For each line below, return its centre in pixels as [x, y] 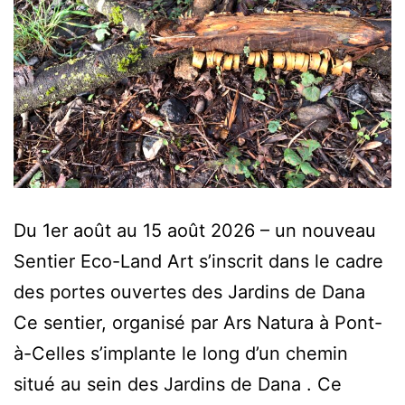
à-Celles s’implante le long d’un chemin [181, 353]
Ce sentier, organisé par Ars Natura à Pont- [198, 323]
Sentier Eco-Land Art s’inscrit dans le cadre [198, 261]
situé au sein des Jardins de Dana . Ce [178, 384]
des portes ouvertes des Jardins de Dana [189, 292]
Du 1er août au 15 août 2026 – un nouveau [195, 231]
